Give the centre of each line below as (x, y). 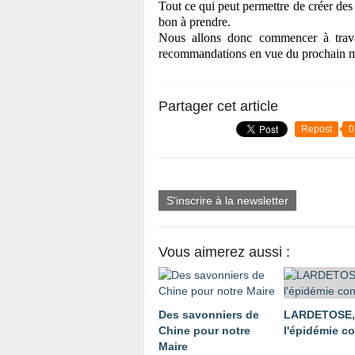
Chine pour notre (204, 330)
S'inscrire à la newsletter (227, 200)
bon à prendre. (195, 22)
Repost (317, 129)
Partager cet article (218, 106)
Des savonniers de (209, 315)
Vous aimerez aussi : (224, 252)
